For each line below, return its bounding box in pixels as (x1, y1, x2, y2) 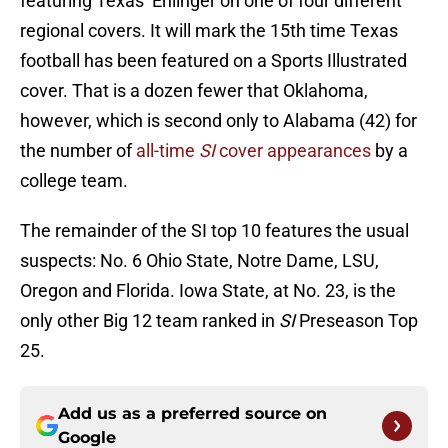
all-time (136, 140, 199, 162)
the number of (20, 140, 136, 162)
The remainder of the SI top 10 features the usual (20, 220, 409, 242)
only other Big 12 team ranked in (20, 310, 279, 332)
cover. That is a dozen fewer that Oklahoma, (20, 80, 368, 102)
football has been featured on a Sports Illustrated (20, 50, 407, 72)
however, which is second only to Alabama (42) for (20, 110, 417, 132)
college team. (20, 170, 128, 192)
